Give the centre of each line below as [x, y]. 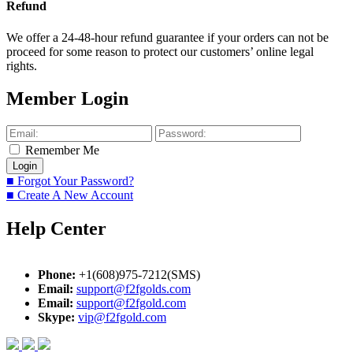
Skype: [58, 318]
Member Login [67, 99]
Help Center [56, 229]
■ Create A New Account [70, 195]
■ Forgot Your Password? [70, 181]
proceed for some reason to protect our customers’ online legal [160, 51]
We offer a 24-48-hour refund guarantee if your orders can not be [167, 37]
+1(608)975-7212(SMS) [139, 275]
